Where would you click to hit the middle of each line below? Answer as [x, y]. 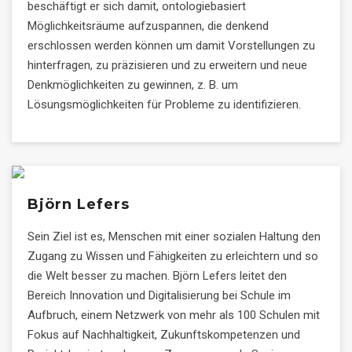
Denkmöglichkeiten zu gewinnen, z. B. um [133, 85]
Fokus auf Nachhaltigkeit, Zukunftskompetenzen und [164, 335]
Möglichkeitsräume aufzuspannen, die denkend [148, 26]
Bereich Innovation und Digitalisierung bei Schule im [159, 295]
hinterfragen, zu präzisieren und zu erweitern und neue [167, 65]
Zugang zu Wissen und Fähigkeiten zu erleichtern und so [173, 256]
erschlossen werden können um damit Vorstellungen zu [171, 46]
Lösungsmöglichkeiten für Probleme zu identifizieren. [164, 104]
